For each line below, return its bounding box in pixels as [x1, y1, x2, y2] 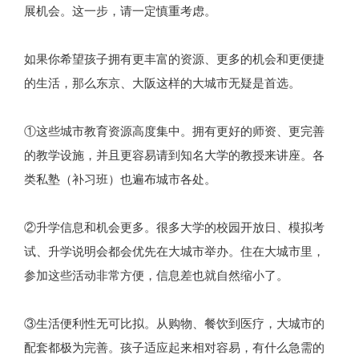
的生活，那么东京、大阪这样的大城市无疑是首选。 [24, 75, 301, 90]
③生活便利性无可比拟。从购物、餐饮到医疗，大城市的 [24, 316, 325, 330]
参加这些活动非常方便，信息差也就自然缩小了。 [24, 268, 288, 282]
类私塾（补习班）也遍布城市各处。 [24, 171, 216, 186]
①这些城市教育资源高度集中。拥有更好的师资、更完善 [24, 123, 325, 138]
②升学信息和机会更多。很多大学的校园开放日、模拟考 [24, 220, 325, 234]
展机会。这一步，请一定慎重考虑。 [24, 3, 216, 18]
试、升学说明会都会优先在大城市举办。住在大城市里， [24, 244, 325, 258]
